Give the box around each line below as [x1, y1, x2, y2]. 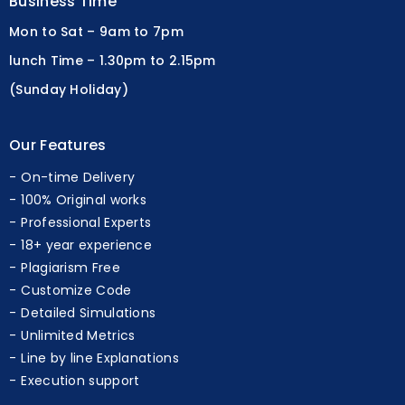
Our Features [9, 134, 107, 155]
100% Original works [21, 190, 147, 209]
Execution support [21, 371, 140, 390]
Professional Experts [21, 212, 152, 231]
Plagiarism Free [21, 258, 120, 277]
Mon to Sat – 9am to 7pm [9, 22, 184, 41]
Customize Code [21, 280, 132, 299]
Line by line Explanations [21, 348, 179, 367]
